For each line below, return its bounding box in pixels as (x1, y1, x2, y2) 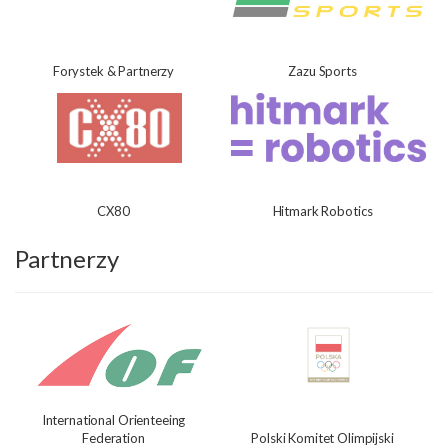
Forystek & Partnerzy (52, 62, 175, 79)
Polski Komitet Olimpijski (251, 429, 394, 446)
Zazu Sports (288, 62, 357, 79)
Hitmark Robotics (272, 202, 373, 219)
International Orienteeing (41, 411, 186, 428)
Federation (82, 429, 145, 446)
